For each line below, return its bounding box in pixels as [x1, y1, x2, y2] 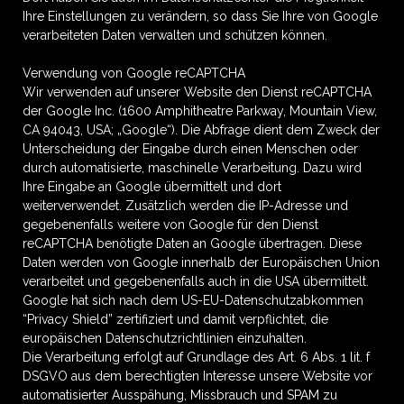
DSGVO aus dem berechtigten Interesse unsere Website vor [23, 369, 372, 383]
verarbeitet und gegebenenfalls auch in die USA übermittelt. [23, 274, 369, 289]
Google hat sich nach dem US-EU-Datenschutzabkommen [23, 293, 363, 308]
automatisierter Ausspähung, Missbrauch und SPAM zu [23, 388, 337, 402]
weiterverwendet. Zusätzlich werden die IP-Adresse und [23, 198, 348, 213]
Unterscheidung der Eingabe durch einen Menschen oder [23, 142, 358, 156]
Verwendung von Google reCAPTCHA [23, 66, 245, 80]
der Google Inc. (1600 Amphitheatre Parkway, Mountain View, [23, 104, 377, 118]
